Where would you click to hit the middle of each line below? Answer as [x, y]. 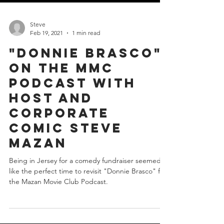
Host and [51, 116]
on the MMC [61, 86]
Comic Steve [66, 146]
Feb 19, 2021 [46, 51]
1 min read [86, 51]
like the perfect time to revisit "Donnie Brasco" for [88, 189]
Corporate [59, 131]
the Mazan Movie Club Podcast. [58, 199]
